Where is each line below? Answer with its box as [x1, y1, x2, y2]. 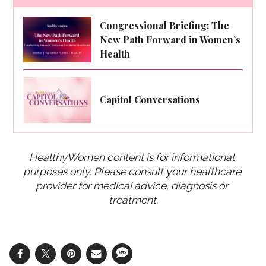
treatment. [108, 193, 158, 206]
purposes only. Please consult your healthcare [23, 164, 241, 178]
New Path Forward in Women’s [100, 33, 241, 46]
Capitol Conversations [100, 93, 201, 106]
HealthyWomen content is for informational [29, 150, 235, 163]
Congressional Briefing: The [100, 18, 230, 31]
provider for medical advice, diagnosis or [36, 179, 228, 192]
